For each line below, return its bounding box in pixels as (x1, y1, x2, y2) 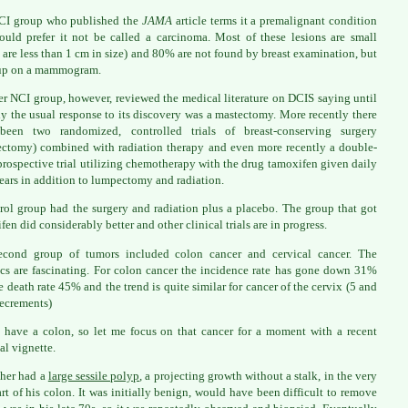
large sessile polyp (47, 369, 140, 383)
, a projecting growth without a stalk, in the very (139, 369, 378, 383)
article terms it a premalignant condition (172, 13, 377, 27)
